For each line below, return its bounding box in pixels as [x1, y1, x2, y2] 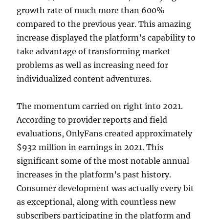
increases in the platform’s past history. [17, 170, 172, 179]
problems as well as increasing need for [17, 60, 169, 70]
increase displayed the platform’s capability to [17, 33, 196, 43]
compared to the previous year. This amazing [17, 19, 192, 29]
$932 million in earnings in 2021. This [17, 142, 164, 152]
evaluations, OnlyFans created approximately [17, 129, 193, 138]
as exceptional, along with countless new [17, 197, 176, 207]
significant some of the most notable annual [17, 156, 190, 166]
